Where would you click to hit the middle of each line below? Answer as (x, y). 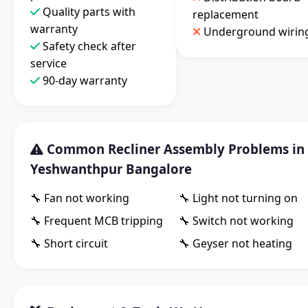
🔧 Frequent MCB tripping (97, 221)
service (48, 64)
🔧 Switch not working (236, 221)
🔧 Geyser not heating (235, 244)
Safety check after (88, 46)
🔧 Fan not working (80, 198)
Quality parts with (88, 12)
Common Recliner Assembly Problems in (174, 149)
